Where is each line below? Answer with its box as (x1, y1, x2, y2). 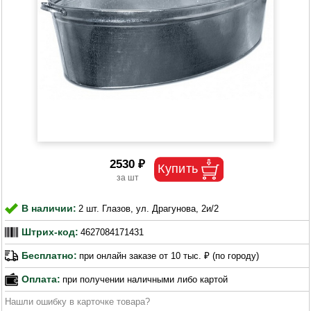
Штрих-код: (22, 226, 79, 238)
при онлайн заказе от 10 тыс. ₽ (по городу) (79, 251, 260, 262)
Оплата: (22, 274, 61, 285)
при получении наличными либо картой (62, 274, 228, 285)
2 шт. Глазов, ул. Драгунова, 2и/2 (78, 203, 219, 214)
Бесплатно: (22, 250, 78, 262)
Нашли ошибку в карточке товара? (5, 296, 151, 307)
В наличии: (22, 203, 77, 215)
